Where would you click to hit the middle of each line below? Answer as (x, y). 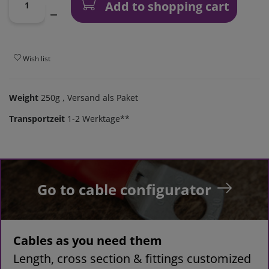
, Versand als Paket (99, 98)
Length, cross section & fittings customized (132, 259)
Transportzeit (37, 119)
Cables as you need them (88, 241)
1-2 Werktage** (98, 119)
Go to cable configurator (124, 190)
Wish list (37, 58)
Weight (25, 98)
